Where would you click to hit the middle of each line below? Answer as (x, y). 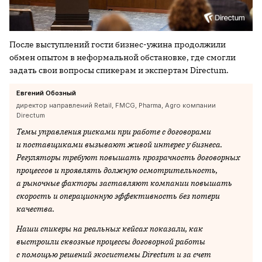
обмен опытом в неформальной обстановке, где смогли (123, 58)
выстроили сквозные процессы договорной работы (111, 242)
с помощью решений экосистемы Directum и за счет (114, 255)
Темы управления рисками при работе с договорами (114, 132)
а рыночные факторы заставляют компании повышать (124, 183)
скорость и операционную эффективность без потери (118, 196)
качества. (35, 209)
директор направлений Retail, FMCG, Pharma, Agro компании (116, 106)
